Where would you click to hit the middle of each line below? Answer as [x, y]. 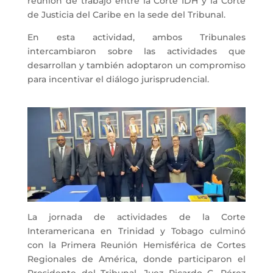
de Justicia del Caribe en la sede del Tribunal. [126, 15]
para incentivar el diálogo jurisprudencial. [118, 80]
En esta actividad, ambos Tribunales [136, 37]
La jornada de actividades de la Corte [136, 217]
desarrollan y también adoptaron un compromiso [136, 66]
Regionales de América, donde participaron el [136, 259]
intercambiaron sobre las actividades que [136, 51]
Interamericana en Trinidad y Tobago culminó [136, 231]
